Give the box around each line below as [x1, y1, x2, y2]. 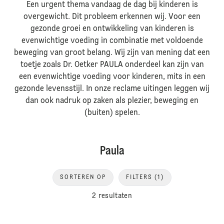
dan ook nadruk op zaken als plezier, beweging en [25, 97, 198, 105]
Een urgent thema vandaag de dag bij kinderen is [26, 1, 198, 9]
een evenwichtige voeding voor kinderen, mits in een [18, 73, 205, 81]
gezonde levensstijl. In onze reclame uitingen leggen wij [14, 85, 209, 93]
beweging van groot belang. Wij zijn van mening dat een [14, 49, 210, 57]
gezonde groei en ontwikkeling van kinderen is [30, 25, 194, 33]
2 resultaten [91, 192, 132, 199]
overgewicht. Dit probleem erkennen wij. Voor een [23, 13, 200, 21]
